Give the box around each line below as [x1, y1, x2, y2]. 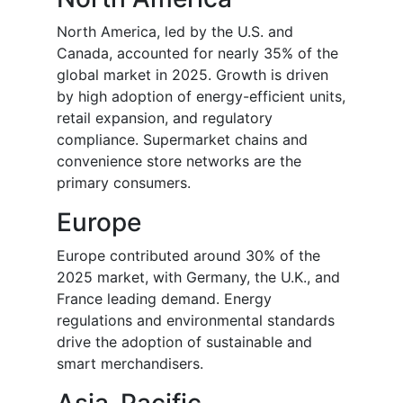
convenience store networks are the [57, 152, 301, 171]
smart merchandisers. [57, 354, 203, 373]
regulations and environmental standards [57, 311, 335, 330]
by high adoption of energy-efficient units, [57, 87, 345, 106]
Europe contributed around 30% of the [57, 246, 320, 265]
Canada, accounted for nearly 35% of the [57, 44, 338, 63]
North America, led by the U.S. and [57, 22, 293, 41]
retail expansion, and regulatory [57, 109, 273, 128]
